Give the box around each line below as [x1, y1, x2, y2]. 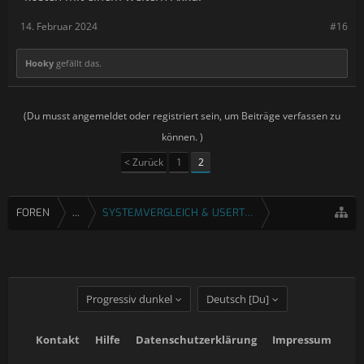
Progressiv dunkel [85, 292, 172, 307]
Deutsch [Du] [206, 292, 269, 307]
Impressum [271, 332, 331, 348]
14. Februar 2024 [20, 19, 97, 33]
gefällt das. [54, 56, 102, 69]
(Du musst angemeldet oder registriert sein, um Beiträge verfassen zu [24, 108, 340, 123]
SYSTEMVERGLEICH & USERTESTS [102, 205, 270, 219]
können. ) [161, 129, 203, 144]
